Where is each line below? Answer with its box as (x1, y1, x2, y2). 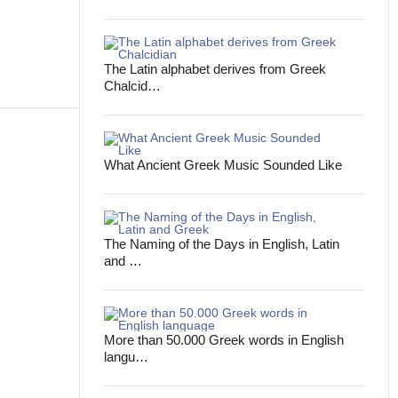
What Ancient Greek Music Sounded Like (104, 157, 343, 172)
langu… (104, 349, 149, 364)
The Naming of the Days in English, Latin (104, 236, 340, 251)
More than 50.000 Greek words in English (104, 332, 345, 347)
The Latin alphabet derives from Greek (104, 61, 327, 76)
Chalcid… (104, 78, 162, 93)
